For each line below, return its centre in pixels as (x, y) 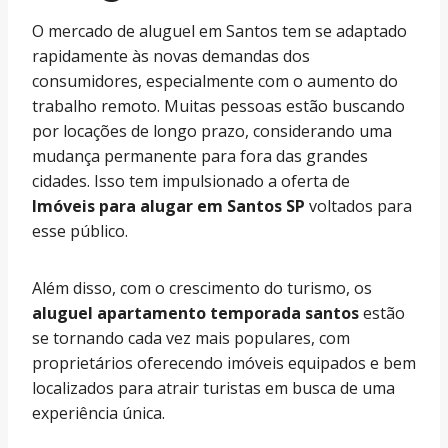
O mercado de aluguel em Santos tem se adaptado (219, 31)
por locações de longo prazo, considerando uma (212, 131)
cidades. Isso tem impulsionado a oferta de (191, 181)
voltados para (358, 206)
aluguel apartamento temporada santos (195, 313)
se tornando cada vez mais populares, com (191, 338)
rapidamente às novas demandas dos (171, 56)
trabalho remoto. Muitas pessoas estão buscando (218, 106)
